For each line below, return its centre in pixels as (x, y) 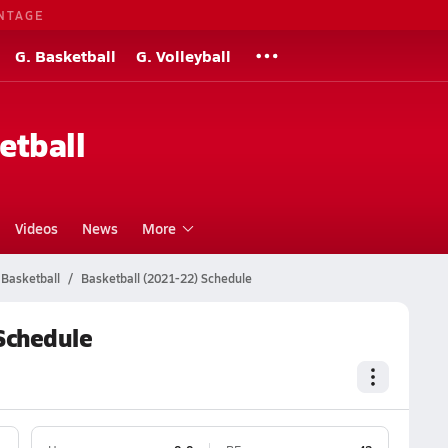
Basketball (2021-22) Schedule (166, 278)
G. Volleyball (183, 55)
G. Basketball (65, 55)
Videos (36, 228)
